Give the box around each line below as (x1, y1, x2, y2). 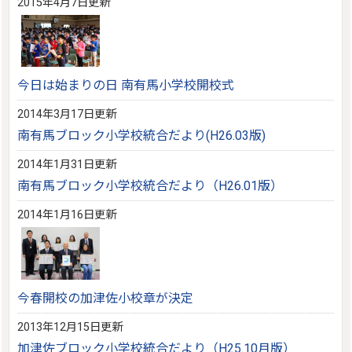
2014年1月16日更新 (17, 208, 117, 222)
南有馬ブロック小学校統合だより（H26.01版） (17, 178, 284, 194)
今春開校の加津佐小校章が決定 (17, 290, 194, 306)
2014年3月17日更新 (17, 108, 117, 122)
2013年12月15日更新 (17, 320, 123, 334)
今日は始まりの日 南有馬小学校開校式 (17, 78, 235, 93)
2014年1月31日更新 (17, 158, 117, 172)
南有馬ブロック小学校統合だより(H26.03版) (17, 128, 266, 144)
